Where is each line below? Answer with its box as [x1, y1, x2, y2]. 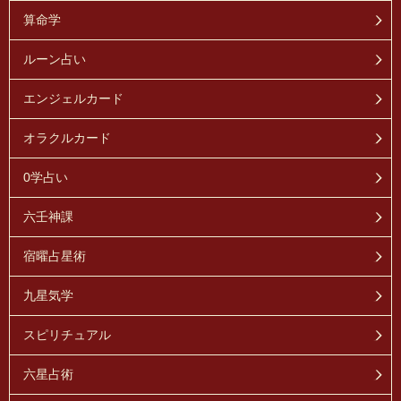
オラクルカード [23, 130, 111, 145]
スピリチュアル [23, 327, 111, 342]
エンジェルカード [23, 90, 124, 106]
